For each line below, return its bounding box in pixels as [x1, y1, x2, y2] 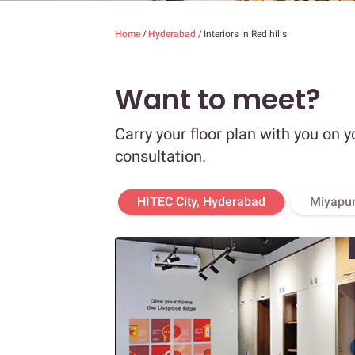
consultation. [115, 147, 206, 166]
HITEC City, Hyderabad [137, 194, 265, 210]
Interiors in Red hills [204, 29, 287, 40]
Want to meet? [115, 80, 321, 120]
